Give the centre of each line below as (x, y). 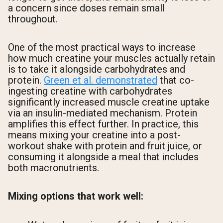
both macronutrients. (54, 168)
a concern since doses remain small (86, 8)
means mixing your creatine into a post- (94, 135)
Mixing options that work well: (76, 196)
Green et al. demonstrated (101, 80)
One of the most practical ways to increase (102, 48)
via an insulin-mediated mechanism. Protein (103, 113)
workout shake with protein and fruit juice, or (105, 146)
